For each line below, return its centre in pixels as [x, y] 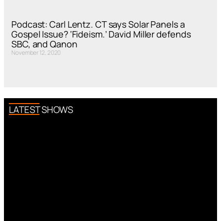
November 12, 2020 [36, 53]
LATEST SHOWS [41, 110]
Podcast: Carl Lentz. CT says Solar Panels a [98, 24]
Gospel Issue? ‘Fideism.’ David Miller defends [101, 34]
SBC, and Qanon [44, 44]
